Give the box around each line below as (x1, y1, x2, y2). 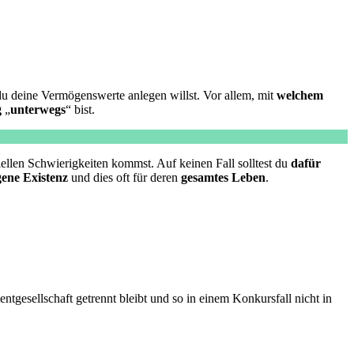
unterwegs (10, 103, 66, 117)
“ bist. (66, 103, 95, 117)
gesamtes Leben (181, 171, 265, 185)
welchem (277, 88, 323, 103)
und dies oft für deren (68, 171, 181, 185)
